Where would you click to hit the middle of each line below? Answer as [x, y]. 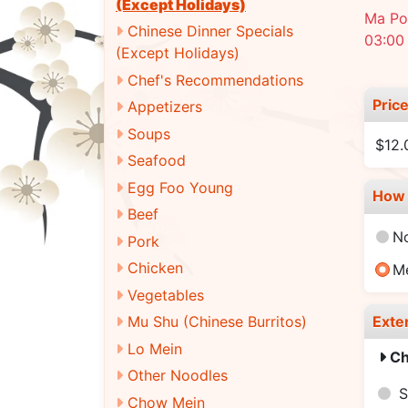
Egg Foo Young [180, 187]
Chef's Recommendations [215, 80]
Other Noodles [178, 375]
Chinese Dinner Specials [210, 31]
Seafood [157, 160]
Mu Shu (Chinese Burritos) [217, 321]
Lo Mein [155, 348]
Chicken [155, 268]
